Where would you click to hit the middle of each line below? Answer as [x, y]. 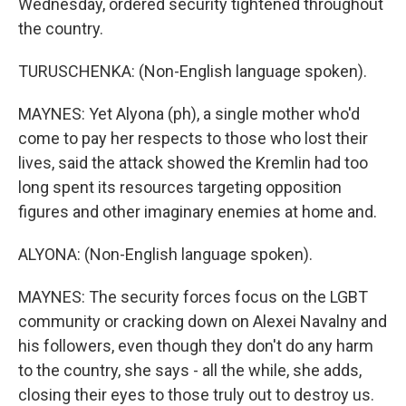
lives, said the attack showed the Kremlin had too [193, 162]
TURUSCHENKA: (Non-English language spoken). [193, 71]
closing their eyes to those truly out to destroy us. [196, 394]
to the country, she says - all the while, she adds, [190, 370]
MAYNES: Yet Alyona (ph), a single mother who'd [189, 113]
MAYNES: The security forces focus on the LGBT [193, 296]
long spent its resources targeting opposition [180, 187]
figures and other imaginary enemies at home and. [198, 211]
